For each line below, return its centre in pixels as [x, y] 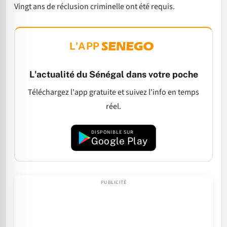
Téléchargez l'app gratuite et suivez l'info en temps [113, 92]
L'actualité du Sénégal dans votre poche [113, 74]
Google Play [119, 141]
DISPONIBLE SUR [112, 133]
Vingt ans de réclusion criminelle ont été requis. [94, 7]
